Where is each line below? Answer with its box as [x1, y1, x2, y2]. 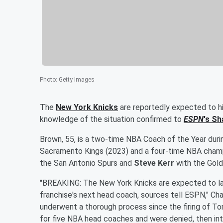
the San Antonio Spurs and [40, 158, 134, 168]
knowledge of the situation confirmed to [40, 114, 184, 124]
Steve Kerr [134, 158, 174, 168]
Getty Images [59, 76, 95, 83]
